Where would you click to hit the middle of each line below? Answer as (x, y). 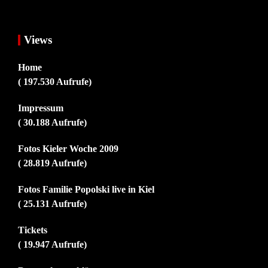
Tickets (33, 230)
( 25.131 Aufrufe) (52, 204)
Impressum (41, 108)
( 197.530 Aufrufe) (55, 82)
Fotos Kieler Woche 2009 (68, 149)
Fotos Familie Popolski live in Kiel (86, 190)
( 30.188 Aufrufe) (52, 123)
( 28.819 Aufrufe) (52, 163)
